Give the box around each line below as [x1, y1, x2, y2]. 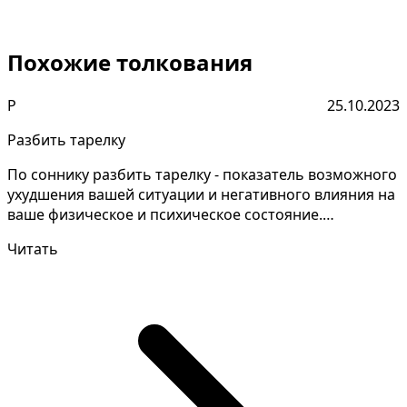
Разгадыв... [7, 224, 84, 245]
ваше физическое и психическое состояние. [7, 204, 323, 225]
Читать [7, 239, 58, 260]
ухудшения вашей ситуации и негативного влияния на [7, 184, 395, 205]
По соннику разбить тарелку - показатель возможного [7, 164, 397, 185]
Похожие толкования [7, 47, 253, 78]
